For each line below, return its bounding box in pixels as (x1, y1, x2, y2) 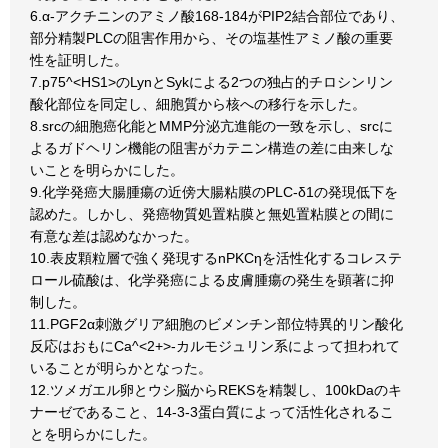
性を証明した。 (30, 52, 128, 68)
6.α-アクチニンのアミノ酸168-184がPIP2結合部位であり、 (30, 8, 404, 24)
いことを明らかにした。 (30, 162, 184, 178)
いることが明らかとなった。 (30, 360, 212, 376)
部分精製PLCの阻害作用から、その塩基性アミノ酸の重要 (30, 30, 393, 46)
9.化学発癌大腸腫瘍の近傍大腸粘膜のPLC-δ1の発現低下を (30, 184, 398, 200)
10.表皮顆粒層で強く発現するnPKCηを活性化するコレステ (30, 250, 402, 266)
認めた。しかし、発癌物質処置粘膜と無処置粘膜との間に (30, 206, 394, 222)
